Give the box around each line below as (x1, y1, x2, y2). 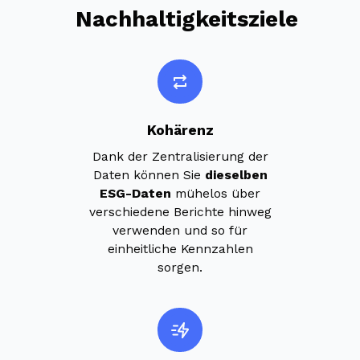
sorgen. (157, 260, 202, 275)
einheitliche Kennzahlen (107, 241, 253, 256)
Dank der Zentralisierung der (92, 149, 268, 164)
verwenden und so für (112, 223, 247, 238)
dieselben (204, 167, 268, 182)
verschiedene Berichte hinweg (88, 204, 272, 219)
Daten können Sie (92, 167, 205, 182)
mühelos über (175, 186, 260, 201)
